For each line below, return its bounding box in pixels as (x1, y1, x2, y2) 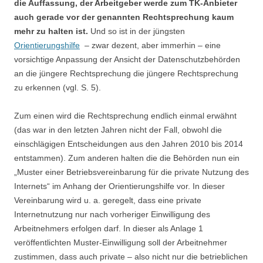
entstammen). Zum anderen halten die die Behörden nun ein (14, 153, 240, 163)
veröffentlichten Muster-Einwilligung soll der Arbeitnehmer (14, 238, 227, 247)
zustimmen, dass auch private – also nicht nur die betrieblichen (14, 252, 248, 261)
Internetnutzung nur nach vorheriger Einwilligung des (14, 210, 210, 219)
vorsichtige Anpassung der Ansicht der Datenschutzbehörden (14, 55, 240, 64)
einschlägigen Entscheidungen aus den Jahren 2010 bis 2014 (14, 139, 243, 149)
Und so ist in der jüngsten (88, 26, 185, 36)
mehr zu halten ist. (14, 26, 88, 36)
